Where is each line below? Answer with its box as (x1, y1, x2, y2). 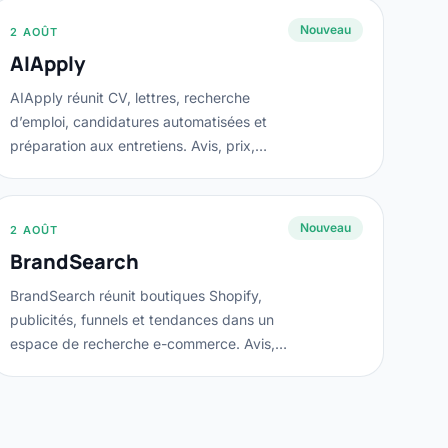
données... (10, 161, 79, 178)
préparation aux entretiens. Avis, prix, (10, 137, 256, 154)
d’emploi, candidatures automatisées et (10, 113, 268, 130)
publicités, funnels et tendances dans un (10, 311, 275, 328)
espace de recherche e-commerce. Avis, (10, 335, 276, 352)
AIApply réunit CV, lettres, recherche (10, 89, 251, 106)
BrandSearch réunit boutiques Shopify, (10, 287, 263, 304)
